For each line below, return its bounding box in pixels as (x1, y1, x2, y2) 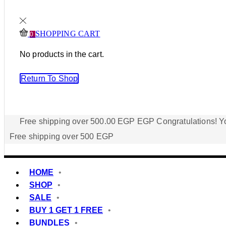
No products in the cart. (20, 50, 104, 59)
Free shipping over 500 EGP (10, 132, 114, 141)
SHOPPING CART (35, 29, 100, 38)
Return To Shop (21, 74, 78, 83)
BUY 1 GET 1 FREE (29, 206, 103, 215)
